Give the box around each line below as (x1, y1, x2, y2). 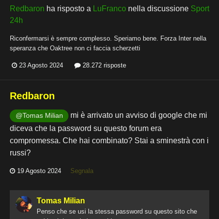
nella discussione (126, 4, 191, 13)
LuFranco (93, 4, 126, 13)
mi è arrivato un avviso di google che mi (68, 111, 208, 120)
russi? (10, 148, 31, 157)
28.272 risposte (81, 62, 126, 69)
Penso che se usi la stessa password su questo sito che (37, 208, 197, 216)
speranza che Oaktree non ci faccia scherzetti (10, 44, 140, 52)
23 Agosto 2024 (19, 62, 63, 69)
